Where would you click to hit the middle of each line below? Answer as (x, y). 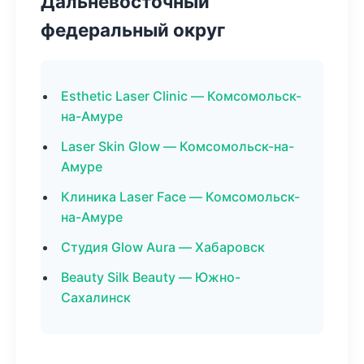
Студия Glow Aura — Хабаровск (163, 247)
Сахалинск (96, 297)
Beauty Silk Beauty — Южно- (151, 277)
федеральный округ (133, 30)
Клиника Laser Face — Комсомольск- (180, 197)
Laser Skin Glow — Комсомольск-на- (178, 146)
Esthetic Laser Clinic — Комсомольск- (181, 96)
